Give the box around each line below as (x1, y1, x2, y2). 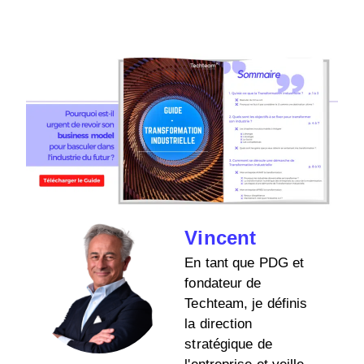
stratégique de (184, 336, 272, 352)
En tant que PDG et (184, 254, 305, 271)
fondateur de (184, 275, 262, 291)
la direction (184, 315, 253, 331)
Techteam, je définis (184, 295, 308, 311)
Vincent (184, 226, 257, 249)
